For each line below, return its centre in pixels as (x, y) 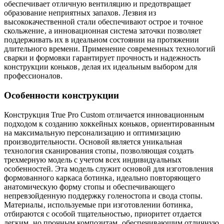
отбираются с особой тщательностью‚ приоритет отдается (103, 213)
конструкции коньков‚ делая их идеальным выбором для (100, 67)
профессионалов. (33, 76)
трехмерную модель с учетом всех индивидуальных (93, 159)
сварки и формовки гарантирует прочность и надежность (102, 58)
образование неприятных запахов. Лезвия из (80, 13)
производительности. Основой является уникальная (93, 141)
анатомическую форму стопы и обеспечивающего (89, 186)
